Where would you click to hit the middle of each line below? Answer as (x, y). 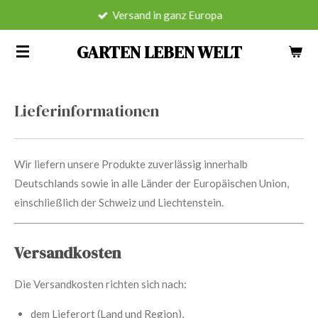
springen (28, 54)
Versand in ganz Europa (168, 15)
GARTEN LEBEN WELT (159, 52)
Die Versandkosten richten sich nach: (100, 284)
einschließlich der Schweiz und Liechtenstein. (119, 202)
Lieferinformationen (87, 111)
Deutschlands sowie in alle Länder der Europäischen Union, (152, 183)
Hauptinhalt (35, 35)
